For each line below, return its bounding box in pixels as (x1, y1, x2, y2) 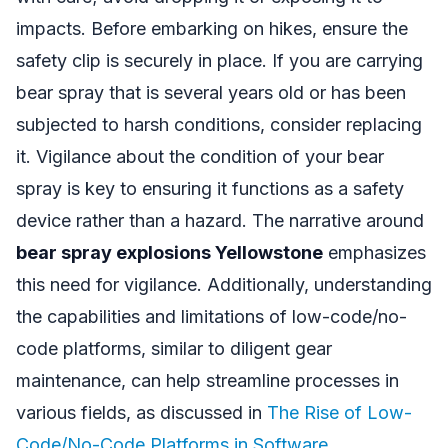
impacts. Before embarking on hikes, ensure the (16, 17, 408, 39)
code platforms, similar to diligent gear (16, 337, 332, 359)
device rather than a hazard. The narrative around (16, 209, 424, 231)
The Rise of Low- (267, 401, 412, 423)
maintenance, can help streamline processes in (16, 369, 399, 391)
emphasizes (323, 241, 426, 263)
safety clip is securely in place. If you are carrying (16, 49, 423, 71)
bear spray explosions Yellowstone (16, 241, 323, 263)
